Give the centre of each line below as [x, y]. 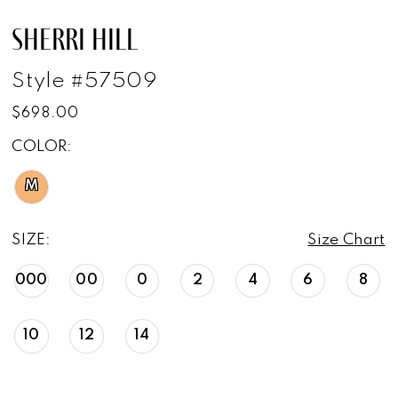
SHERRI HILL [75, 40]
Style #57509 [85, 81]
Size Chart [346, 240]
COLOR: [42, 147]
